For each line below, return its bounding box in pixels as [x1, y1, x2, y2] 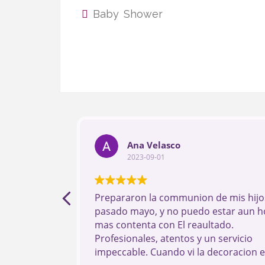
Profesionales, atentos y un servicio [95, 232, 253, 245]
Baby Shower [93, 8, 163, 20]
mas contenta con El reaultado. [95, 218, 234, 231]
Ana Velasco [127, 138, 180, 151]
